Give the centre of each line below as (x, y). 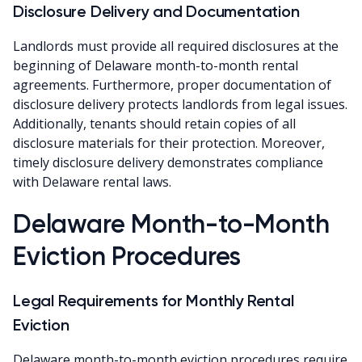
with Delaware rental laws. (92, 181)
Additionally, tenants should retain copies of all (154, 123)
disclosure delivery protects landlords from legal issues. (180, 104)
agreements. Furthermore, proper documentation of (172, 84)
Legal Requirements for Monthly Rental (154, 300)
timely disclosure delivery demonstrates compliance (168, 162)
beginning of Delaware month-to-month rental (156, 65)
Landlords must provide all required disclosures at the (176, 46)
